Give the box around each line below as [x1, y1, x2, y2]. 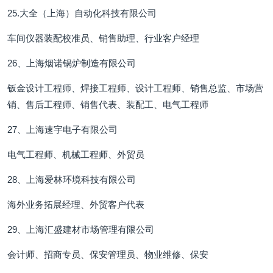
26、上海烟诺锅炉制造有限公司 [7, 58, 136, 68]
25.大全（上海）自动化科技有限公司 [7, 8, 157, 18]
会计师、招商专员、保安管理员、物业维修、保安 [7, 249, 208, 260]
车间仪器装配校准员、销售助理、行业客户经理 [7, 33, 199, 43]
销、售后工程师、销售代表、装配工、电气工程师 [7, 99, 208, 110]
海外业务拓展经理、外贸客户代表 [7, 199, 144, 210]
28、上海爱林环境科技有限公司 [7, 174, 136, 185]
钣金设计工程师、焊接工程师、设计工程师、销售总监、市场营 [7, 83, 263, 93]
